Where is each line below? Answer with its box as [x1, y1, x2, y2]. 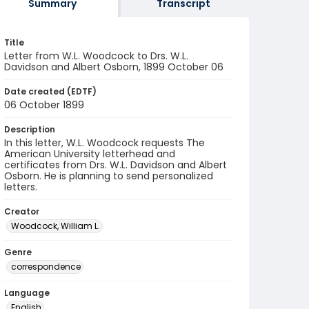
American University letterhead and [4, 147, 175, 161]
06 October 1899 [4, 98, 84, 112]
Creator [4, 206, 39, 217]
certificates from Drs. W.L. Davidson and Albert [4, 158, 227, 172]
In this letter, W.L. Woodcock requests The [4, 136, 205, 150]
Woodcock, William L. [11, 220, 100, 232]
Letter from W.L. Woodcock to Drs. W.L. [4, 49, 188, 63]
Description [4, 123, 55, 135]
